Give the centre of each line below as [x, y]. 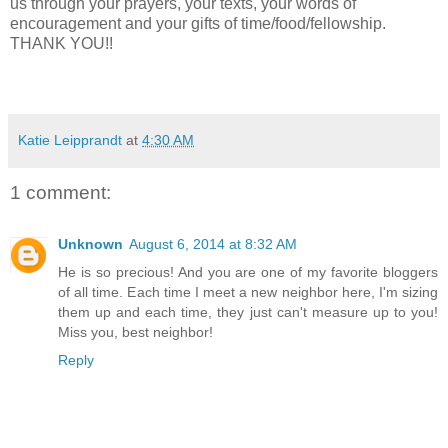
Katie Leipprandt [70, 140]
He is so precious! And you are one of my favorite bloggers [248, 272]
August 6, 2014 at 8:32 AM [213, 244]
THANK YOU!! [61, 44]
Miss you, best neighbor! [135, 332]
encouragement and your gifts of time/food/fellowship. [198, 24]
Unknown [90, 244]
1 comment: [60, 193]
